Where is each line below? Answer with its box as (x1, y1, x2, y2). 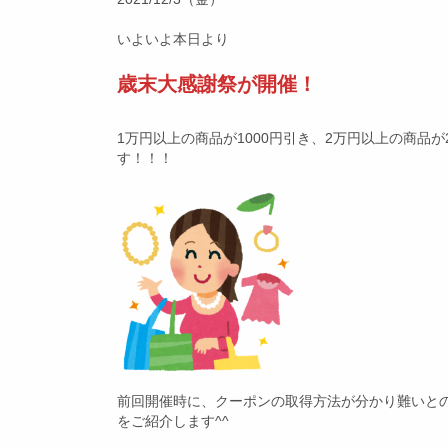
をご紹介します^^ (117, 412, 229, 429)
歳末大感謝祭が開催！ (117, 73, 317, 95)
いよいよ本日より (117, 31, 229, 47)
